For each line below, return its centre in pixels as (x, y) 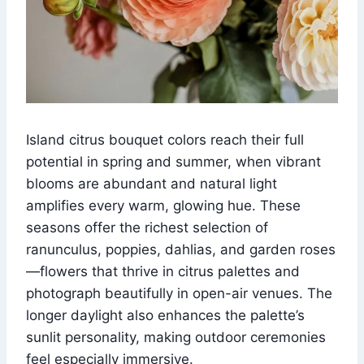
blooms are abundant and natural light (152, 184)
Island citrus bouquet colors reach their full (165, 140)
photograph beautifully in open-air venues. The (179, 294)
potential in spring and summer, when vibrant (173, 162)
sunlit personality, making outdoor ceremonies (176, 338)
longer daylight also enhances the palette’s (165, 316)
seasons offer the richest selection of (147, 228)
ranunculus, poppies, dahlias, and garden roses (181, 250)
